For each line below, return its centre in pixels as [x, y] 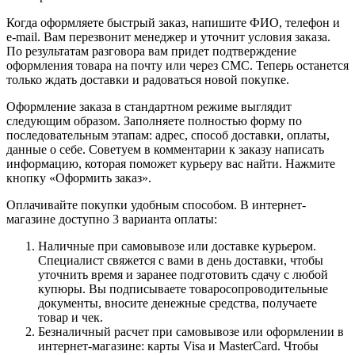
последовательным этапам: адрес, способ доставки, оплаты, [168, 135]
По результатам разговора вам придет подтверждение [151, 51]
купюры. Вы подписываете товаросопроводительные [183, 288]
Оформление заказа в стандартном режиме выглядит [149, 106]
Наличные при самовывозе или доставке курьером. [177, 246]
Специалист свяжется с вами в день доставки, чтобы [181, 260]
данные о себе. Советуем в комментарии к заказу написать [165, 149]
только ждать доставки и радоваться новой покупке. [148, 79]
